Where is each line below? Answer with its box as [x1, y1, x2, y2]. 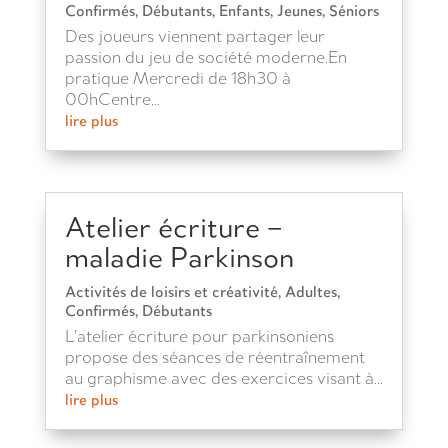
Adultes [284, 281, 337, 301]
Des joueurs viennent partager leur [64, 24, 325, 47]
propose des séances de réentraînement [64, 345, 365, 368]
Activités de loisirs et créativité [64, 281, 278, 301]
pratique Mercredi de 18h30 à [64, 66, 291, 89]
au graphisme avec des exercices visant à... [64, 366, 383, 389]
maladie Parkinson [64, 237, 294, 275]
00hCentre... [64, 87, 160, 110]
